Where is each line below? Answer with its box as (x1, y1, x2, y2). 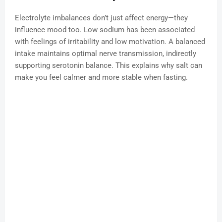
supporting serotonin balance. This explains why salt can (15, 61, 202, 70)
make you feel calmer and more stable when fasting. (15, 73, 188, 82)
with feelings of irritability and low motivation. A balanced (15, 37, 205, 47)
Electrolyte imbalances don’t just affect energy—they (15, 13, 188, 23)
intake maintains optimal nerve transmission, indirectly (15, 49, 196, 58)
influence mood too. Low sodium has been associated (15, 25, 195, 35)
